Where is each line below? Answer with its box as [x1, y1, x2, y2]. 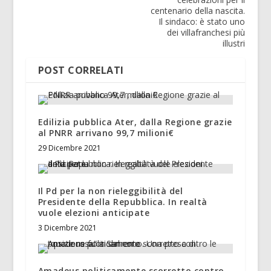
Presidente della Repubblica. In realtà [38, 196, 207, 208]
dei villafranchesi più [167, 27, 246, 39]
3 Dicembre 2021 [38, 223, 97, 233]
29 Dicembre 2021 [38, 143, 101, 154]
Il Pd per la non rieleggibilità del [38, 185, 183, 197]
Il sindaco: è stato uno [158, 16, 246, 28]
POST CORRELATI [38, 64, 124, 77]
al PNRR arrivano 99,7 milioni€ [38, 127, 174, 139]
